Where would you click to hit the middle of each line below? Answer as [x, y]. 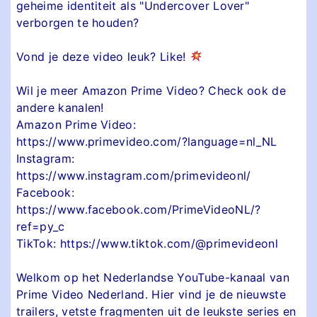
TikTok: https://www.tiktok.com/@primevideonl [148, 243]
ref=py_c [41, 226]
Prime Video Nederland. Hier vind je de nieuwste [151, 294]
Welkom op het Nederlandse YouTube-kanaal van [153, 277]
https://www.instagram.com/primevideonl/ [134, 175]
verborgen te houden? [78, 22]
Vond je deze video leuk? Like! [103, 56]
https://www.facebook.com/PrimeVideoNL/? [139, 209]
